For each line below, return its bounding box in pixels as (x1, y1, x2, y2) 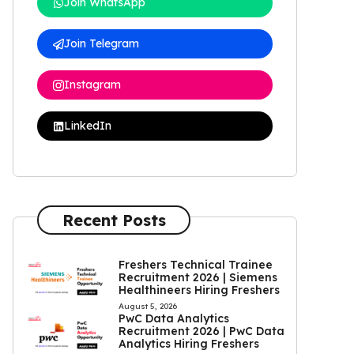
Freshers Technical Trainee (118, 258, 273, 272)
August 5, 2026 (118, 301, 177, 311)
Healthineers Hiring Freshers (118, 283, 280, 297)
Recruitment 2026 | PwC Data (118, 324, 284, 338)
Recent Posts (62, 209, 166, 230)
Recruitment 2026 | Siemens (118, 270, 277, 284)
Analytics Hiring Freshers (118, 337, 259, 351)
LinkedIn (64, 119, 111, 133)
